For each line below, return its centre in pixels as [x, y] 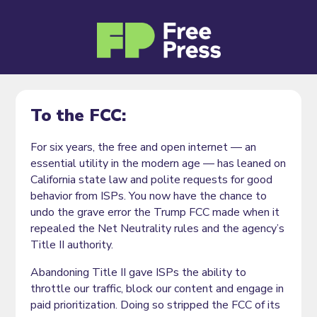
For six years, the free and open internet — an [143, 147]
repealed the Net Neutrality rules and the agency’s [157, 228]
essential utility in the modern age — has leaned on [158, 163]
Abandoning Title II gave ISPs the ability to [138, 272]
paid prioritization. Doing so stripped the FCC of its [155, 305]
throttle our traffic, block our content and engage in [157, 288]
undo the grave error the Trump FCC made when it [155, 212]
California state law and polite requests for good [151, 179]
